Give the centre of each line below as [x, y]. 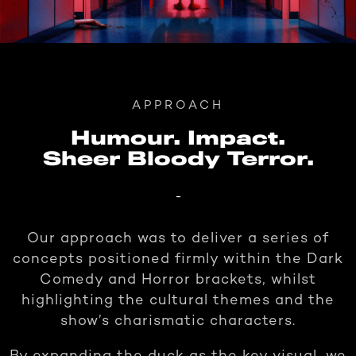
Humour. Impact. [178, 139]
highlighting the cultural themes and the [178, 301]
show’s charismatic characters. [178, 321]
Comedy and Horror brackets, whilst [178, 280]
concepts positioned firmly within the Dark [178, 259]
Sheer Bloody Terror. [178, 160]
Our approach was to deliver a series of [178, 239]
